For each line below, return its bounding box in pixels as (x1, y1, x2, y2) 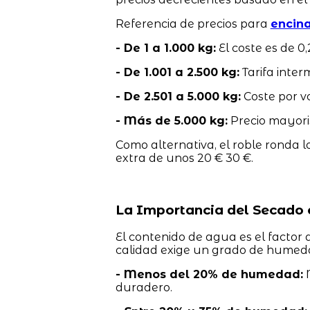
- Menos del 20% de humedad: (115, 268, 303, 282)
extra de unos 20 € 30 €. (115, 151, 253, 165)
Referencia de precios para (115, 17, 271, 30)
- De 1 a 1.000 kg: (115, 41, 216, 55)
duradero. (115, 281, 172, 295)
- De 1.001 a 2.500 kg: (115, 65, 239, 79)
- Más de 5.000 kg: (115, 113, 228, 127)
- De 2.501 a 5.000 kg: (115, 89, 241, 103)
